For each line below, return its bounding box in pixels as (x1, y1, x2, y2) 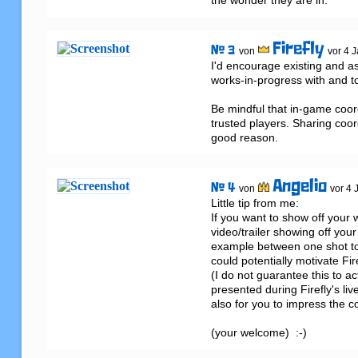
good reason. (211, 131, 279, 145)
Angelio (272, 178, 328, 197)
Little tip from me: (211, 197, 303, 210)
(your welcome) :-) (211, 326, 308, 340)
